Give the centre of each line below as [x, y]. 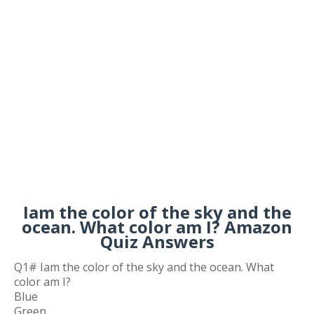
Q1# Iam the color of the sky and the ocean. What [144, 267]
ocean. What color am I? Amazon [157, 227]
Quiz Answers [157, 242]
